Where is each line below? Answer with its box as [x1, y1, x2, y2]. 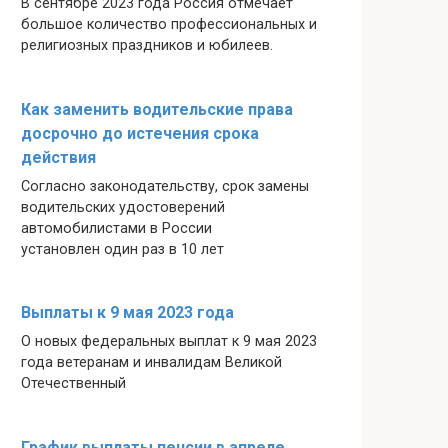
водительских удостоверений [21, 198, 225, 216]
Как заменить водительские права [21, 99, 293, 119]
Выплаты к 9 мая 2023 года [21, 303, 234, 323]
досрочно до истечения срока [21, 123, 259, 143]
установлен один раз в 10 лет [21, 240, 224, 258]
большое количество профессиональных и [21, 16, 317, 34]
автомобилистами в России [21, 219, 212, 237]
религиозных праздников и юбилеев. [21, 37, 273, 55]
